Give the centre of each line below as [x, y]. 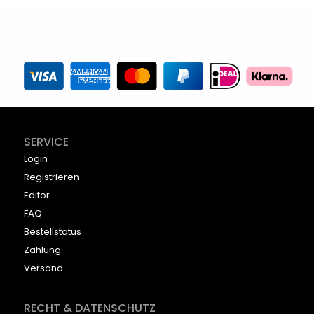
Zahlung [42, 250]
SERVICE [46, 142]
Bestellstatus [53, 231]
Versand [43, 268]
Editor [37, 195]
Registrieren [52, 177]
